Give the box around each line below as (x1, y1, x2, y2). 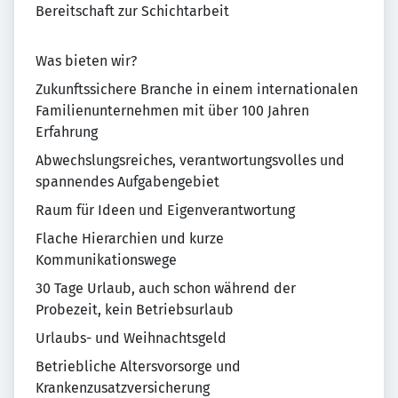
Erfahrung (36, 123, 98, 140)
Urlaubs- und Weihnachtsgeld (36, 330, 227, 346)
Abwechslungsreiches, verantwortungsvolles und (36, 152, 345, 169)
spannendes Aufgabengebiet (36, 173, 219, 190)
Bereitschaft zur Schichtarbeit (36, 3, 229, 20)
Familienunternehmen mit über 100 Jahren (36, 102, 309, 119)
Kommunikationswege (36, 251, 177, 268)
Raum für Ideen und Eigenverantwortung (36, 202, 295, 219)
